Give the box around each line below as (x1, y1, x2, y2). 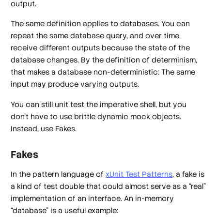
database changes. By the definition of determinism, (11, 55, 198, 65)
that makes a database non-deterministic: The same (11, 67, 196, 77)
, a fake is (172, 169, 205, 179)
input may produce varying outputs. (11, 79, 139, 89)
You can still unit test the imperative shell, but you (11, 99, 187, 109)
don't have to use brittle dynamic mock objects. (11, 111, 182, 121)
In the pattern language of (11, 169, 106, 179)
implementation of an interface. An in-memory (11, 193, 174, 203)
